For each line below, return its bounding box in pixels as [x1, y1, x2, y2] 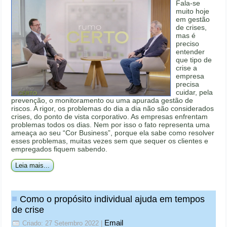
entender [176, 48, 205, 56]
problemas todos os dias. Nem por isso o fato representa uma [11, 121, 210, 129]
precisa [176, 80, 200, 89]
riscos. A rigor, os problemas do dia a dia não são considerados [11, 104, 214, 113]
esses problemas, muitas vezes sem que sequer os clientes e [11, 137, 209, 145]
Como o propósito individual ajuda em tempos [20, 194, 205, 205]
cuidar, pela [176, 88, 213, 97]
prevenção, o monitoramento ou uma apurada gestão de [11, 96, 194, 105]
